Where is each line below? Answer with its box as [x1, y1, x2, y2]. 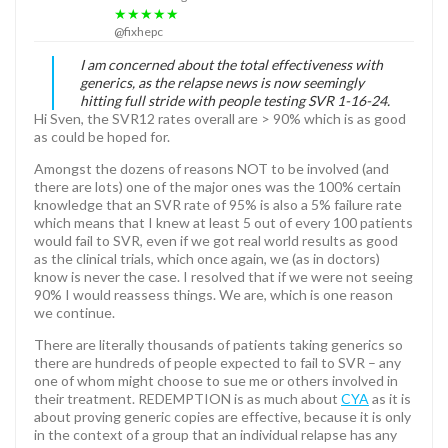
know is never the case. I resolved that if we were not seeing [34, 267, 413, 285]
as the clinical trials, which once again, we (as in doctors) [34, 249, 380, 267]
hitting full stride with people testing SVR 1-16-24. [79, 91, 390, 109]
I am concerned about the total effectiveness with [79, 55, 383, 73]
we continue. [34, 303, 115, 321]
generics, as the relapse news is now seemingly [79, 73, 364, 91]
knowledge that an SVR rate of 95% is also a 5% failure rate [34, 195, 402, 213]
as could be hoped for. [34, 127, 170, 145]
